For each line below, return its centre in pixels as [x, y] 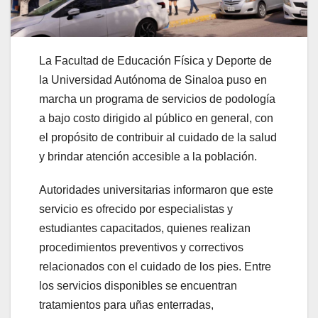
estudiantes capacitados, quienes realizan [145, 229]
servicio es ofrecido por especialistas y [136, 209]
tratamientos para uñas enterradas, [126, 305]
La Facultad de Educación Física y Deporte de [155, 61]
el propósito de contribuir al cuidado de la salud [158, 138]
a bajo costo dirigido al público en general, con [156, 119]
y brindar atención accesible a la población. [148, 157]
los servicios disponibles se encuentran [138, 286]
